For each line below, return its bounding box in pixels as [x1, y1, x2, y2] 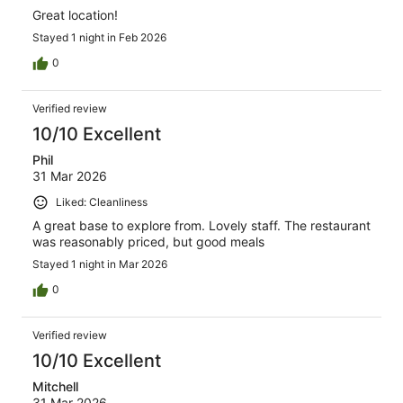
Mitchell [32, 378, 78, 394]
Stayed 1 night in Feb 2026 [32, 31, 166, 45]
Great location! [32, 7, 118, 23]
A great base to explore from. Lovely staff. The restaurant [32, 217, 371, 233]
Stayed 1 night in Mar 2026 [32, 256, 167, 271]
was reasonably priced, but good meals [32, 233, 264, 249]
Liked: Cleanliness [56, 195, 148, 210]
